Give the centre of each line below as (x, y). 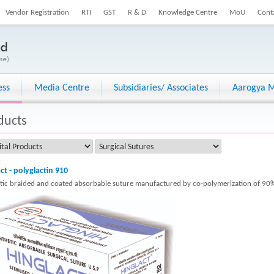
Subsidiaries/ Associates (161, 88)
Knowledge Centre (188, 13)
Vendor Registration (37, 13)
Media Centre (62, 88)
